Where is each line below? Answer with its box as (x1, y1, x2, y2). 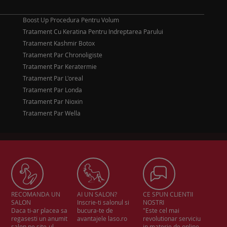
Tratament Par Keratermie (23, 62, 97, 70)
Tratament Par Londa (23, 86, 82, 94)
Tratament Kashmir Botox (23, 39, 95, 47)
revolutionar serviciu (143, 214, 201, 222)
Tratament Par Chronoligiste (23, 51, 102, 59)
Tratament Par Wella (23, 109, 81, 117)
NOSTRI (143, 198, 165, 206)
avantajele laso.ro (77, 214, 128, 222)
